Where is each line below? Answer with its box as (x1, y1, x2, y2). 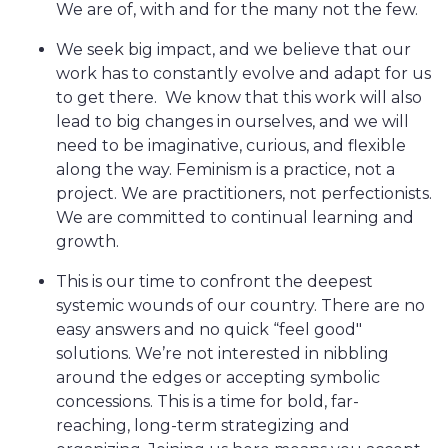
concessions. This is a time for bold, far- (56, 392, 359, 411)
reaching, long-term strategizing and (56, 416, 350, 435)
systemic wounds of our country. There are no (56, 296, 425, 315)
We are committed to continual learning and (56, 208, 414, 227)
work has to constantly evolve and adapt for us (56, 64, 431, 83)
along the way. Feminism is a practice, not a (56, 160, 395, 179)
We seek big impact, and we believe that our (56, 40, 411, 59)
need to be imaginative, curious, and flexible (56, 136, 406, 155)
